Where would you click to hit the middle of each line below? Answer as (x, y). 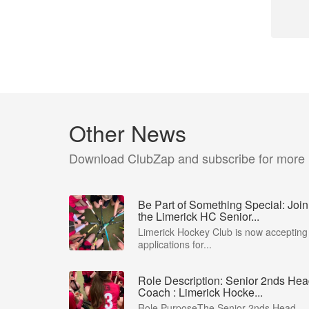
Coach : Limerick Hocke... (200, 292)
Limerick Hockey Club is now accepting (223, 232)
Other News (128, 132)
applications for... (175, 244)
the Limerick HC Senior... (199, 216)
